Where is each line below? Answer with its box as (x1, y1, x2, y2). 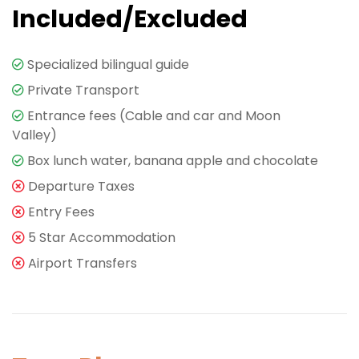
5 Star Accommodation (28, 228, 175, 248)
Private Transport (27, 81, 139, 100)
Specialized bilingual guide (27, 55, 189, 75)
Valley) (12, 126, 57, 145)
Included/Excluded (12, 2, 248, 37)
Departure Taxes (28, 177, 135, 196)
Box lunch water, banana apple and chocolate (27, 151, 318, 171)
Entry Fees (28, 203, 95, 222)
